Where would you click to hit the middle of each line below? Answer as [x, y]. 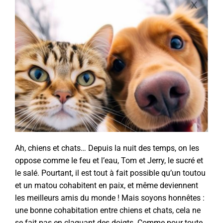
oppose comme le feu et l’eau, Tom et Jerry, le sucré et [109, 160]
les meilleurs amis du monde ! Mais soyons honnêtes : [110, 198]
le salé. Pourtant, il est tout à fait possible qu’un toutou [110, 173]
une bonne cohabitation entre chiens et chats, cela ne [108, 210]
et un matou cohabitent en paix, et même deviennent [107, 185]
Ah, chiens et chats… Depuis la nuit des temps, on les [107, 148]
